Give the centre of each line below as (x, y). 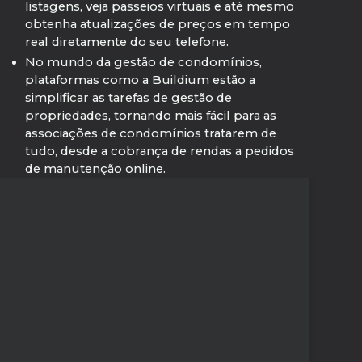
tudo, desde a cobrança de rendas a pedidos (159, 152)
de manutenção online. (95, 169)
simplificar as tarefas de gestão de (128, 98)
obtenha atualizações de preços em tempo (157, 24)
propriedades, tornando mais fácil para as (150, 116)
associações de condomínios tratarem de (150, 134)
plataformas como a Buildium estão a (140, 80)
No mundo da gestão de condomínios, (143, 63)
